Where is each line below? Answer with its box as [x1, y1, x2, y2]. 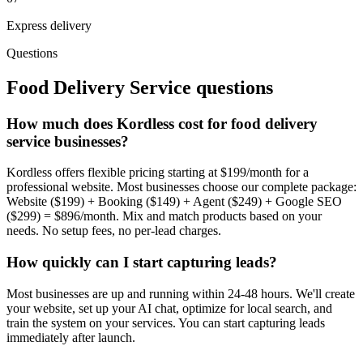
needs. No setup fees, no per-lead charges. [6, 224, 221, 238]
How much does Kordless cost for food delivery [6, 114, 318, 132]
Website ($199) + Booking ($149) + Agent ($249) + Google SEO [6, 194, 342, 209]
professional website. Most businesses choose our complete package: [6, 180, 357, 194]
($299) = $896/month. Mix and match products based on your [6, 209, 322, 224]
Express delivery [6, 18, 92, 32]
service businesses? [6, 132, 129, 150]
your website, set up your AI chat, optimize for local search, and [6, 301, 332, 315]
